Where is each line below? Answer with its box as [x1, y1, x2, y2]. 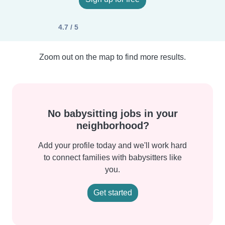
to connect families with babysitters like [43, 153, 182, 162]
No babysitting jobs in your [47, 108, 178, 119]
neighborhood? [76, 120, 149, 131]
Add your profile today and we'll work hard [38, 141, 187, 150]
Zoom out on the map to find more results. [39, 53, 186, 61]
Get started [93, 188, 132, 197]
